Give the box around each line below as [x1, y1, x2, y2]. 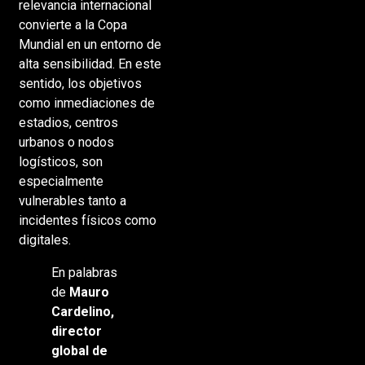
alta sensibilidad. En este [18, 56, 161, 73]
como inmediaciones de [18, 95, 155, 112]
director [51, 323, 102, 340]
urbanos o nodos [18, 134, 114, 151]
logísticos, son [18, 154, 103, 170]
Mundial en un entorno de [18, 37, 161, 53]
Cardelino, [51, 304, 114, 320]
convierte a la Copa [18, 17, 127, 33]
